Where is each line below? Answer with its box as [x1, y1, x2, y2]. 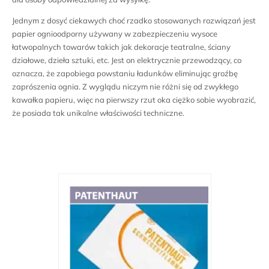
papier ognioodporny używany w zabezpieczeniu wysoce [12, 29, 217, 39]
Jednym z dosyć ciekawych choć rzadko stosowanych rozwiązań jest [12, 16, 256, 26]
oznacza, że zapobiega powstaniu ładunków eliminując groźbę [12, 68, 238, 79]
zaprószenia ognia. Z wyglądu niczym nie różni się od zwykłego [12, 82, 238, 92]
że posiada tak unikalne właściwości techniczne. [12, 108, 184, 118]
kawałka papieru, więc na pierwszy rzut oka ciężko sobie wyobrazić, [12, 95, 256, 105]
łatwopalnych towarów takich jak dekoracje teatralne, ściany [12, 42, 231, 52]
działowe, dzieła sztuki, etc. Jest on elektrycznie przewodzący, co [12, 55, 241, 65]
